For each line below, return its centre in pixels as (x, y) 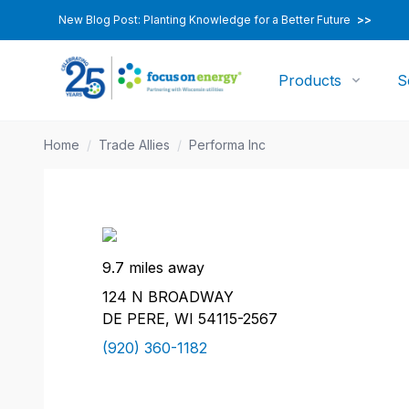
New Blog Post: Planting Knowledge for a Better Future (206, 20)
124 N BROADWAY (168, 297)
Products (310, 80)
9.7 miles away (153, 267)
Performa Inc (227, 145)
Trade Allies (134, 145)
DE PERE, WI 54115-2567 (190, 319)
